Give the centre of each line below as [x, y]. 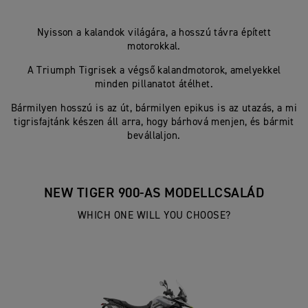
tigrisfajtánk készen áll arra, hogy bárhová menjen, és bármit [154, 122]
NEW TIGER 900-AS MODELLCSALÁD [154, 193]
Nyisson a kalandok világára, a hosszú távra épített [154, 32]
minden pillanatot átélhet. [154, 84]
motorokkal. [154, 46]
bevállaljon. [154, 135]
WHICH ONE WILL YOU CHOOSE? [154, 215]
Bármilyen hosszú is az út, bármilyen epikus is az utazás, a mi [154, 108]
